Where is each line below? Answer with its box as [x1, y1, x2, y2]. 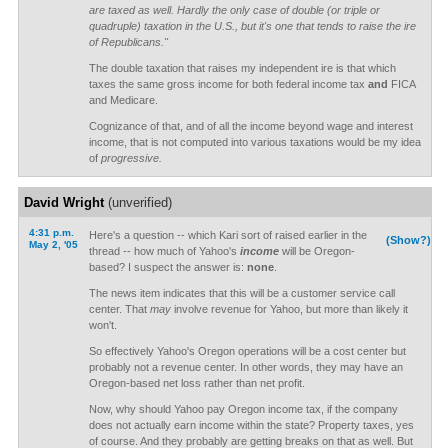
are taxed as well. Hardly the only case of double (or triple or [88, 4, 380, 16]
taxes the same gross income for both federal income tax [88, 78, 368, 90]
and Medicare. [88, 94, 158, 106]
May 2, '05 [28, 239, 78, 250]
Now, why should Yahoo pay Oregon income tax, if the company [88, 403, 398, 415]
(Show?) [386, 234, 432, 246]
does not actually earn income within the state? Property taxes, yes [88, 419, 414, 431]
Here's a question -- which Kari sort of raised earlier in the [88, 229, 367, 241]
